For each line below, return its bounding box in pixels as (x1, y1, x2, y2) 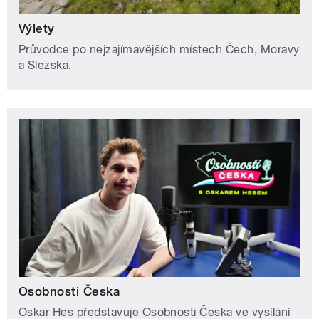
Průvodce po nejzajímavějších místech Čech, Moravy (19, 42, 300, 56)
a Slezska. (19, 58, 72, 72)
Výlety (19, 21, 55, 36)
